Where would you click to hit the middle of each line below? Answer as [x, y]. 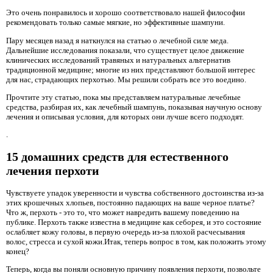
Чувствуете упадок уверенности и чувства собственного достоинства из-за [135, 193]
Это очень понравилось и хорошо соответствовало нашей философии [126, 13]
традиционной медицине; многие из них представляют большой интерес [131, 69]
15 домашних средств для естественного [117, 156]
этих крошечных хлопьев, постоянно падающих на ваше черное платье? [130, 202]
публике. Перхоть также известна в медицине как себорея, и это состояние [134, 222]
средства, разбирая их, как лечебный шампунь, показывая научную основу [134, 107]
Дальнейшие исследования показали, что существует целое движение [125, 50]
